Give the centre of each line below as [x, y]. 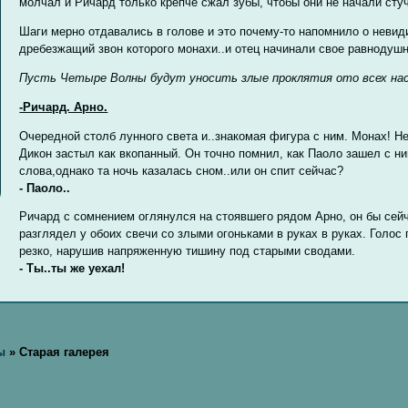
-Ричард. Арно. [64, 107]
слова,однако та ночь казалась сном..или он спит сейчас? [182, 170]
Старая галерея [64, 352]
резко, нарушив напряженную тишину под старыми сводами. [188, 251]
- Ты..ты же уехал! [72, 269]
